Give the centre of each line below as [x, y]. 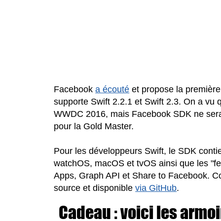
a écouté [112, 89]
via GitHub [156, 188]
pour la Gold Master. [94, 126]
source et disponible [95, 188]
